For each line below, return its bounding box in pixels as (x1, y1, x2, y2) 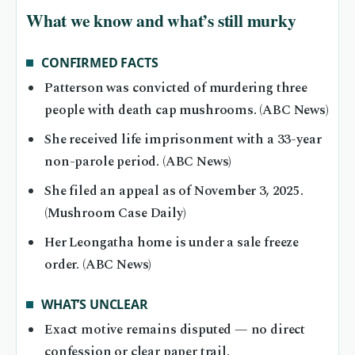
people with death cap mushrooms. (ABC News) (44, 101, 329, 121)
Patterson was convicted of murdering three (44, 78, 307, 99)
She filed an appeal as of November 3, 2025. (44, 181, 303, 202)
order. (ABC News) (44, 255, 152, 276)
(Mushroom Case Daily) (44, 204, 186, 224)
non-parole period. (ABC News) (44, 152, 232, 173)
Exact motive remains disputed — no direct (44, 320, 306, 341)
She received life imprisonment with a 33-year (44, 130, 322, 151)
